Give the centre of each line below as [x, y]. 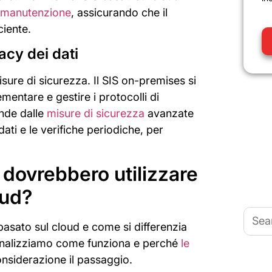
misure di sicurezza [96, 113]
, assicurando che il [119, 12]
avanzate [169, 113]
